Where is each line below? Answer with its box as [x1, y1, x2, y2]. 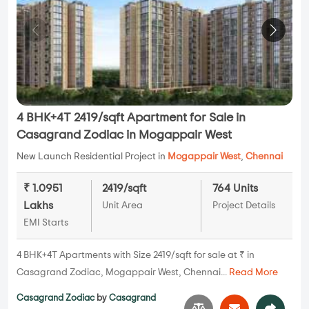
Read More [229, 268, 278, 278]
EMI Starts [23, 218, 68, 228]
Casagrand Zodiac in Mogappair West [17, 129, 232, 142]
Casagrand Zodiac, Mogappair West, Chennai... [17, 268, 229, 278]
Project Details [212, 201, 275, 211]
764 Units [212, 183, 258, 195]
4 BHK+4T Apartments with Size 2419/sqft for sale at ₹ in [17, 250, 255, 261]
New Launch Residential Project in [17, 152, 168, 162]
